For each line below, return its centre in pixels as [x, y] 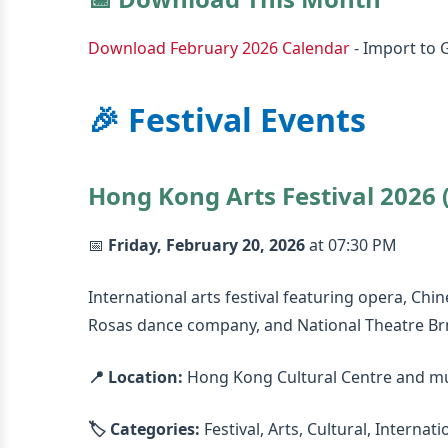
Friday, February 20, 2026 [206, 245]
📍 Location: [135, 377]
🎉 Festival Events [227, 119]
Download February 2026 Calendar [219, 48]
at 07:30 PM [351, 245]
